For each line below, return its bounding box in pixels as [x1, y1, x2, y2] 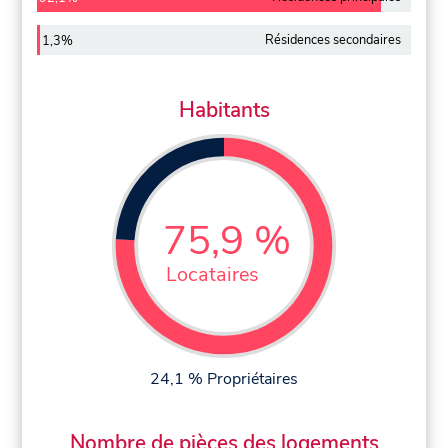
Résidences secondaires [264, 30, 401, 49]
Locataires [166, 260, 260, 289]
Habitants [178, 95, 270, 124]
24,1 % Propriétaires [150, 367, 298, 390]
